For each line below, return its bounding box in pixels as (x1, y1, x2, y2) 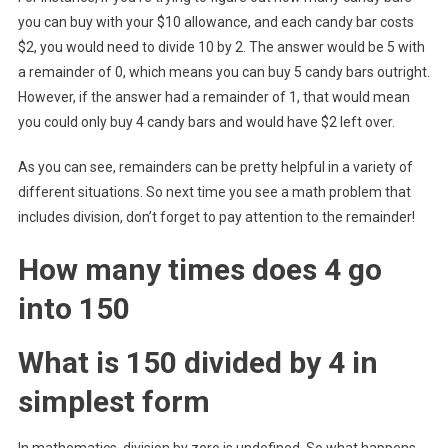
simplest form (17, 383, 210, 419)
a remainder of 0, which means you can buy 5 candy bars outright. (17, 63, 430, 80)
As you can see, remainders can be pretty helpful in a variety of (17, 158, 413, 175)
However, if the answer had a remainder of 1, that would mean (17, 88, 410, 105)
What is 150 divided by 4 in (17, 344, 378, 380)
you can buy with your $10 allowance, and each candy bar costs (17, 13, 414, 30)
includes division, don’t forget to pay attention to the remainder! (17, 208, 415, 225)
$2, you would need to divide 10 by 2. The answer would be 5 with (17, 38, 425, 55)
